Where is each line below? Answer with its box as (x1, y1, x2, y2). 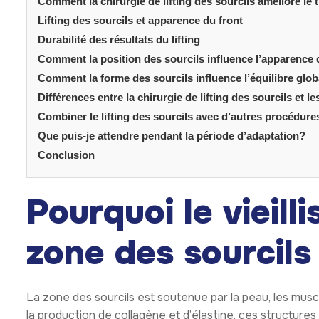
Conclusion (38, 149, 95, 162)
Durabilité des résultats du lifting (38, 33, 200, 46)
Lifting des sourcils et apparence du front (38, 14, 243, 27)
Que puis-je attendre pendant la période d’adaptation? (38, 130, 305, 142)
